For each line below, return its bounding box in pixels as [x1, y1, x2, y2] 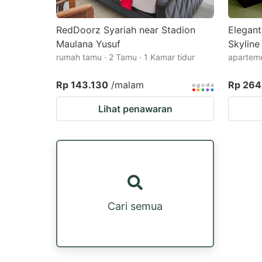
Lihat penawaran [98, 103, 173, 115]
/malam [111, 79, 144, 91]
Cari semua [108, 199, 163, 212]
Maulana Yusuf [56, 38, 120, 50]
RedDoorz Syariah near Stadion [56, 24, 195, 36]
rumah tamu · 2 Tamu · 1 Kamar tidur [56, 52, 195, 62]
